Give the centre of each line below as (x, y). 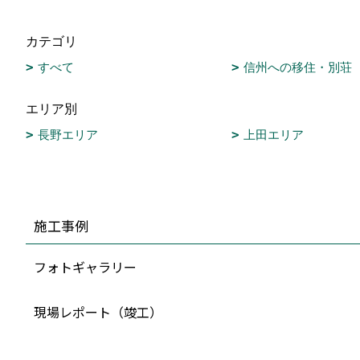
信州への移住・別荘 (297, 67)
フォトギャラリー (85, 267)
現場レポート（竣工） (98, 312)
